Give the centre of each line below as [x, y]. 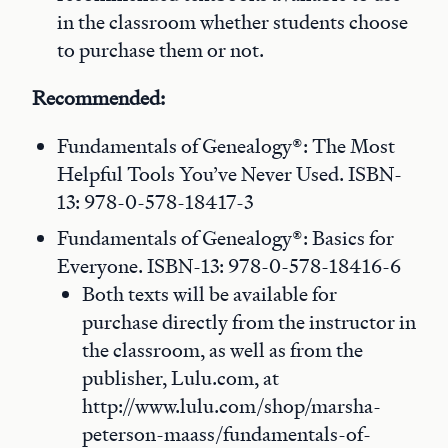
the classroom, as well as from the [222, 350]
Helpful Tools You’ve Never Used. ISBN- [229, 174]
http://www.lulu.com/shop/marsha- [231, 406]
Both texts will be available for [209, 294]
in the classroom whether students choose [232, 22]
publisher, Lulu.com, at [180, 378]
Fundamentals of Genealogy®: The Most [226, 146]
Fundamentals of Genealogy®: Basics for [225, 238]
